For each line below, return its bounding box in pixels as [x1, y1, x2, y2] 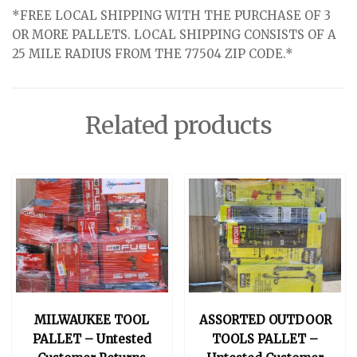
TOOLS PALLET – [212, 331, 319, 347]
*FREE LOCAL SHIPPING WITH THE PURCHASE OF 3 [12, 8, 331, 24]
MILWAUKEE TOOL [34, 312, 150, 328]
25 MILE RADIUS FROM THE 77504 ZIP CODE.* [12, 46, 293, 62]
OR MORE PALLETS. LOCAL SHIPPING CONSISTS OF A [12, 27, 336, 43]
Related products [84, 110, 273, 141]
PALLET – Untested [32, 331, 151, 347]
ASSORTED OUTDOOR [198, 312, 331, 328]
